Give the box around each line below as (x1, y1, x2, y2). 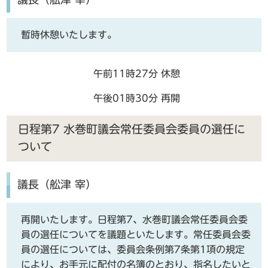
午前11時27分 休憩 (93, 69, 180, 78)
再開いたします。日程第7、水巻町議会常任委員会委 (21, 215, 248, 225)
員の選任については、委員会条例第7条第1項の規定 (21, 245, 245, 255)
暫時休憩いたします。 (21, 30, 117, 39)
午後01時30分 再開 (93, 93, 180, 103)
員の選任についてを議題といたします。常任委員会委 (21, 230, 251, 240)
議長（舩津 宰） (17, 179, 96, 190)
